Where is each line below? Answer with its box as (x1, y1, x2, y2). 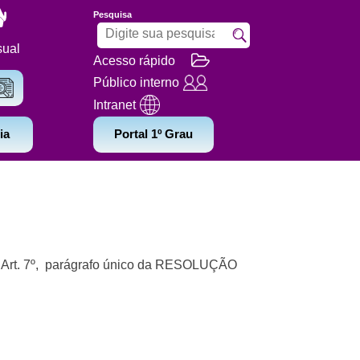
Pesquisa (93, 10, 132, 19)
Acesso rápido (93, 53, 175, 67)
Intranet (93, 97, 136, 112)
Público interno (93, 76, 179, 89)
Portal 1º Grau (114, 127, 193, 141)
